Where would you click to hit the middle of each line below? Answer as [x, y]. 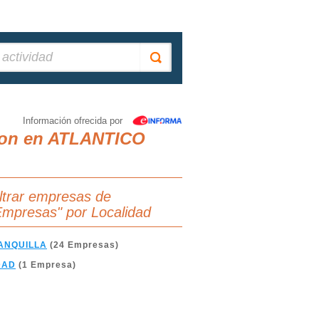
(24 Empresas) [83, 245]
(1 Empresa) [46, 265]
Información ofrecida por [73, 121]
